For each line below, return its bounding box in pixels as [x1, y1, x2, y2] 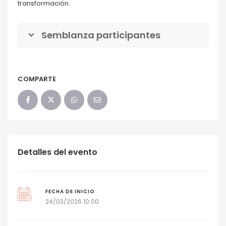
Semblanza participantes [41, 29, 160, 42]
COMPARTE [18, 74, 56, 84]
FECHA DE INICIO [45, 188, 95, 195]
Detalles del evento [18, 146, 97, 158]
